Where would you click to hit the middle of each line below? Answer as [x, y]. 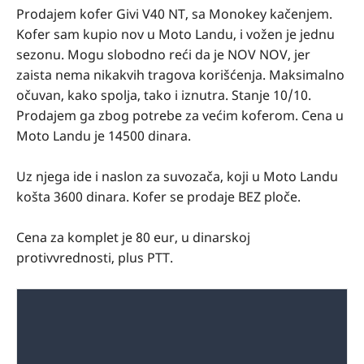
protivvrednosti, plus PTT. [96, 258]
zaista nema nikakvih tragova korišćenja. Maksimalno [180, 75]
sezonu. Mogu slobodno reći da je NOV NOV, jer [163, 54]
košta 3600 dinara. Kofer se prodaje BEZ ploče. [160, 197]
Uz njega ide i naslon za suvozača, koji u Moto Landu [177, 176]
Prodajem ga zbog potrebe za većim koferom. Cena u [180, 115]
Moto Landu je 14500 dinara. [105, 136]
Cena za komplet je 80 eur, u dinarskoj [133, 237]
